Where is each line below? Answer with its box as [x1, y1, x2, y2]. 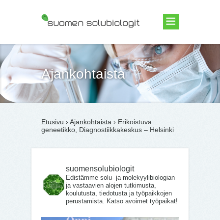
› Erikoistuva [111, 118, 152, 126]
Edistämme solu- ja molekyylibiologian [66, 174, 175, 181]
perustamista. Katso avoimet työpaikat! [66, 197, 178, 205]
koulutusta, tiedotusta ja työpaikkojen [66, 190, 172, 197]
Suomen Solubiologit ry [41, 43, 113, 51]
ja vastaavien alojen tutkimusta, [66, 182, 156, 189]
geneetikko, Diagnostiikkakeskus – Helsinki [41, 126, 174, 134]
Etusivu [41, 118, 64, 126]
